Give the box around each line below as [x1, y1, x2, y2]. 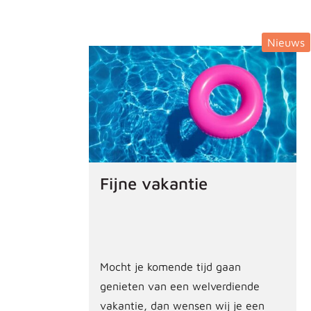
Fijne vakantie [100, 173, 208, 193]
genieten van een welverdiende [100, 279, 260, 292]
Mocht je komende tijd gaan [100, 260, 241, 273]
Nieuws [267, 35, 305, 49]
